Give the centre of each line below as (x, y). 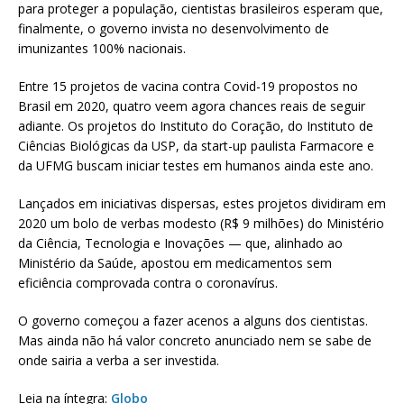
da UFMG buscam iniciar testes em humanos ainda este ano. (196, 166)
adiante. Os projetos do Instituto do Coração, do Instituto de (196, 126)
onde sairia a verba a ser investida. (119, 361)
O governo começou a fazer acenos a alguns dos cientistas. (193, 321)
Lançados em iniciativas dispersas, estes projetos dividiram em (202, 204)
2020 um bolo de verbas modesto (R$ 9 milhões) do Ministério (201, 224)
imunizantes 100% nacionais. (102, 49)
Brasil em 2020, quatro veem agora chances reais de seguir (192, 106)
